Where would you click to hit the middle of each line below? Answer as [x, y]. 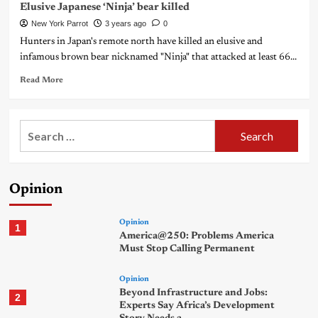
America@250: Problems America [197, 237]
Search [37, 128]
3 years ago [125, 24]
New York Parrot [59, 24]
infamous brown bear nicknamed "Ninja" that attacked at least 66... [158, 58]
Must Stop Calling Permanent [187, 250]
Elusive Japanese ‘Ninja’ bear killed [104, 8]
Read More [41, 81]
